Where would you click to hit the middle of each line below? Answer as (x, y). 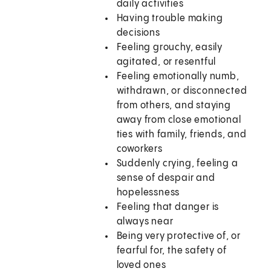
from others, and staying (174, 106)
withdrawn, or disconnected (182, 91)
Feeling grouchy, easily (170, 48)
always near (145, 222)
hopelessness (148, 193)
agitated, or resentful (166, 62)
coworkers (139, 149)
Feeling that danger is (168, 207)
